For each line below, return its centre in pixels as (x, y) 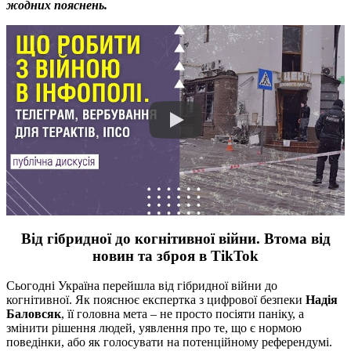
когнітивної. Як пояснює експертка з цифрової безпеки (156, 300)
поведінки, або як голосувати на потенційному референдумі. (169, 342)
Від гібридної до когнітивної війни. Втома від (175, 238)
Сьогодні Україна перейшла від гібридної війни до (142, 286)
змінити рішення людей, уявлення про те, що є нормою (154, 328)
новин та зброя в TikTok (175, 255)
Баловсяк (34, 314)
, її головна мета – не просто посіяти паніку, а (183, 314)
